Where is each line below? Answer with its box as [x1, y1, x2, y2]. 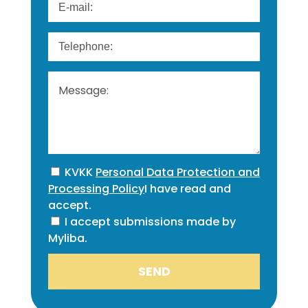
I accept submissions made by [65, 213, 236, 230]
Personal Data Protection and [96, 164, 260, 180]
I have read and [144, 180, 231, 197]
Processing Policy [48, 180, 144, 197]
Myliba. [48, 230, 87, 246]
